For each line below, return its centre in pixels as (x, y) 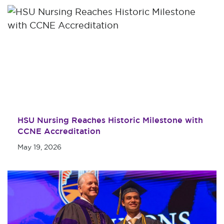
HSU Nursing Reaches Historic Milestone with (110, 120)
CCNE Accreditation (59, 131)
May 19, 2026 (39, 147)
